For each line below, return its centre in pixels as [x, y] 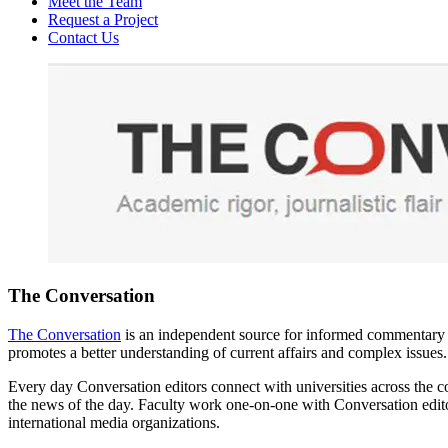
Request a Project [103, 19]
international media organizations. [114, 423]
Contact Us [83, 37]
